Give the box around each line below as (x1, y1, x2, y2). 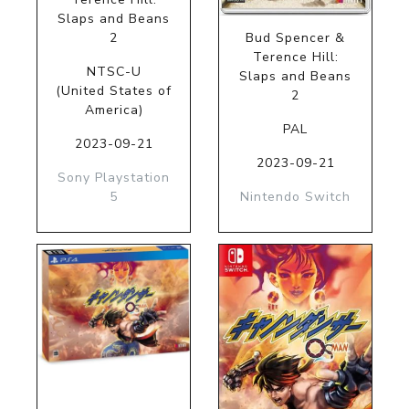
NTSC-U (86, 62, 142, 80)
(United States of (56, 81, 172, 100)
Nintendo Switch (240, 187, 351, 205)
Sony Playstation (58, 168, 170, 186)
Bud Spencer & (246, 28, 345, 47)
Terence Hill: (252, 47, 339, 66)
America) (84, 100, 143, 119)
